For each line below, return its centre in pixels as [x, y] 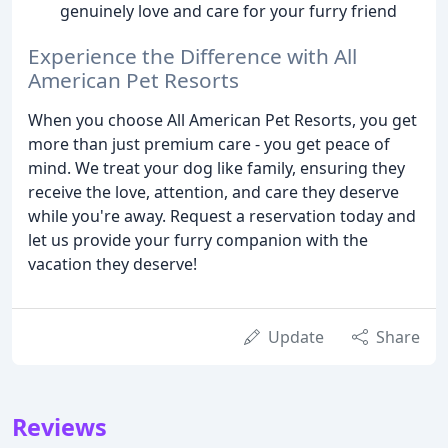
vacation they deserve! [112, 263]
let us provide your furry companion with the [198, 239]
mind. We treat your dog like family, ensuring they [216, 167]
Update [296, 336]
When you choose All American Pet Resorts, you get [222, 119]
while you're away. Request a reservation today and [222, 215]
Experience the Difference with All [192, 55]
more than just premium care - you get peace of [209, 143]
